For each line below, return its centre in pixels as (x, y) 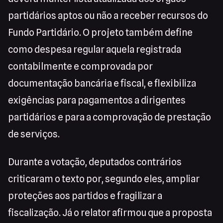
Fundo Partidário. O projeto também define (100, 33)
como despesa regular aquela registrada (95, 50)
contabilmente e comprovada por (80, 66)
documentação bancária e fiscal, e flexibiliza (102, 83)
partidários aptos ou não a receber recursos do (108, 16)
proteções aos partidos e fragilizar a (85, 196)
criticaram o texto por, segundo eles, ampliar (104, 179)
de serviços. (34, 134)
